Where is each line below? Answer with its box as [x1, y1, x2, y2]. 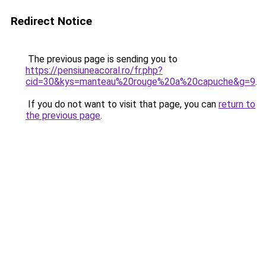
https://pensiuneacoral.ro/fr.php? [26, 65, 163, 76]
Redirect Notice [11, 14, 92, 28]
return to [218, 99, 255, 110]
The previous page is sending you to [26, 53, 178, 65]
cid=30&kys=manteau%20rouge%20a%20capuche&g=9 [26, 76, 255, 87]
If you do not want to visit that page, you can [26, 99, 218, 110]
